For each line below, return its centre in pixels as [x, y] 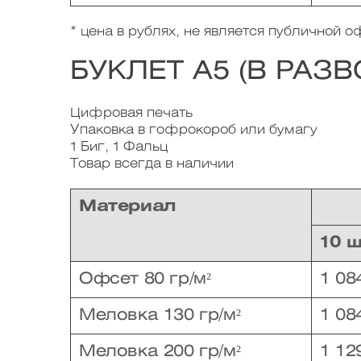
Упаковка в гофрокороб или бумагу [194, 130]
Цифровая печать [131, 113]
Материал [128, 207]
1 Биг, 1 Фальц [119, 147]
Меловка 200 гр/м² [160, 352]
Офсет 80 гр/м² [145, 279]
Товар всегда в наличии [152, 164]
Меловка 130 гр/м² [160, 315]
